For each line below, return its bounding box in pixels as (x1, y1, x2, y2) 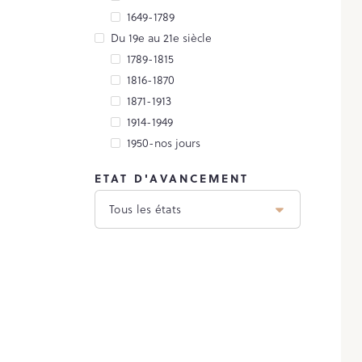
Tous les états (109, 200, 182, 217)
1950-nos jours (127, 134, 200, 151)
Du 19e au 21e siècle (111, 29, 212, 46)
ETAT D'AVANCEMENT (95, 170, 249, 186)
